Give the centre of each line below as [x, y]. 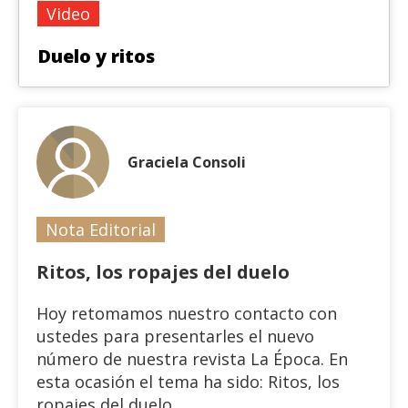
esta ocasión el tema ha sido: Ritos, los [188, 382]
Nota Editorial [101, 229]
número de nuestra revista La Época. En [192, 359]
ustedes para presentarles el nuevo [175, 336]
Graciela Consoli [187, 162]
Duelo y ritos [96, 56]
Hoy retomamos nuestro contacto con [187, 313]
